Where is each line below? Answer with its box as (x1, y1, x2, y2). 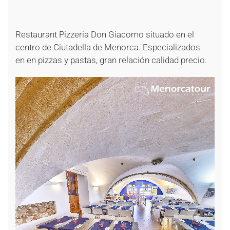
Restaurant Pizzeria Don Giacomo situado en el (15, 29, 194, 40)
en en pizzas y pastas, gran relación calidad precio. (15, 55, 207, 66)
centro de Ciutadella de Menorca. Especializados (15, 42, 200, 53)
